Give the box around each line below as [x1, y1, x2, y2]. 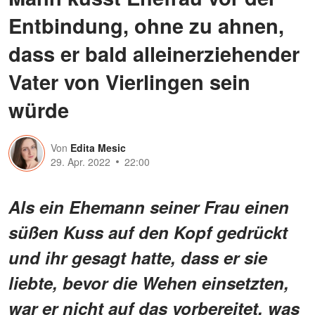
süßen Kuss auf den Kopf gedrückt [8, 219, 288, 244]
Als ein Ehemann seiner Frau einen [8, 194, 289, 219]
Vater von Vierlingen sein [8, 66, 250, 96]
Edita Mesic [70, 140, 126, 155]
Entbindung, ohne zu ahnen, [8, 10, 284, 40]
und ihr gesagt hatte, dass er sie [8, 245, 267, 269]
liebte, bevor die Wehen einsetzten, [8, 270, 289, 295]
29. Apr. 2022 [51, 154, 110, 169]
